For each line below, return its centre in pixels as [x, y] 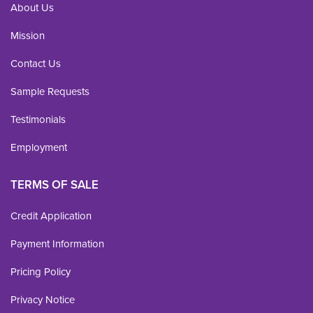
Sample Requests [50, 91]
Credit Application [51, 216]
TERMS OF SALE [54, 184]
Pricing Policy [41, 271]
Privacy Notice [43, 299]
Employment [39, 147]
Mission [28, 35]
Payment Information [57, 243]
